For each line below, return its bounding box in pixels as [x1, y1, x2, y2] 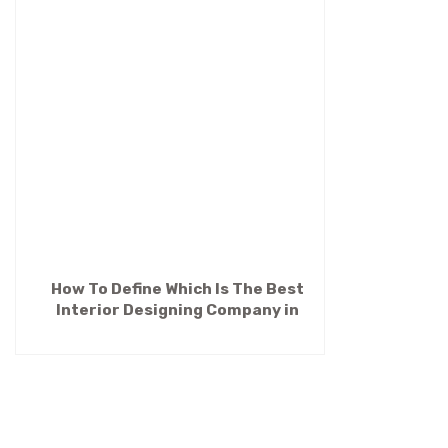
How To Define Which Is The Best [50, 280, 304, 298]
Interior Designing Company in [55, 301, 299, 319]
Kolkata [146, 322, 208, 340]
